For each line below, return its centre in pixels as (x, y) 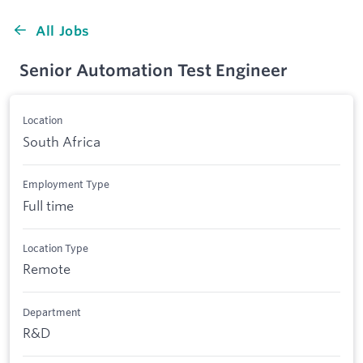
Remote (47, 269)
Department (52, 312)
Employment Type (66, 184)
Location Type (56, 248)
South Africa (62, 141)
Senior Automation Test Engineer (154, 70)
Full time (48, 205)
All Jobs (63, 31)
